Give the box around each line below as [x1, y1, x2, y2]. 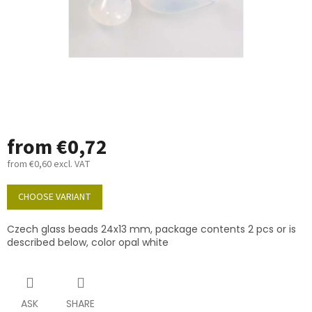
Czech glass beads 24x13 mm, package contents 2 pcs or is [7, 222, 296, 237]
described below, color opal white [7, 235, 169, 250]
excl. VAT [52, 157, 91, 172]
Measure [6, 177, 42, 192]
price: [6, 190, 30, 205]
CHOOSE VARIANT [18, 190, 91, 205]
